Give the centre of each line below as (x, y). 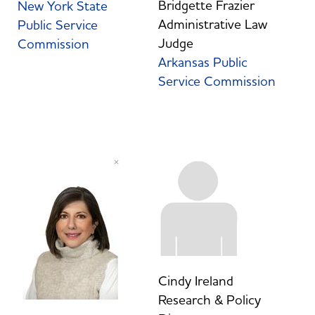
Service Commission (217, 81)
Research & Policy (209, 300)
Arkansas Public (202, 62)
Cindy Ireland (195, 281)
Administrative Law (212, 24)
